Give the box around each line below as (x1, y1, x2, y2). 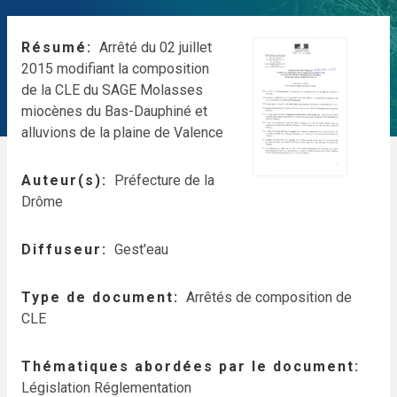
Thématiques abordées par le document (21, 358, 354, 375)
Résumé (21, 39, 87, 56)
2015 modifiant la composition (21, 60, 209, 77)
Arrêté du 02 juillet (99, 39, 212, 56)
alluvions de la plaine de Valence (21, 124, 223, 141)
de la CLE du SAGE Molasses (21, 82, 203, 98)
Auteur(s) (21, 172, 102, 189)
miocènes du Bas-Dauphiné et (21, 103, 207, 120)
